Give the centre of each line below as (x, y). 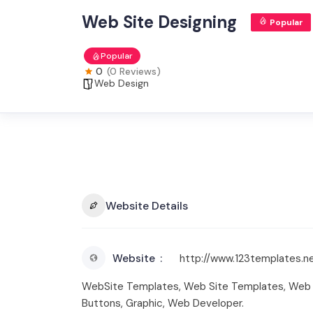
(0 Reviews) (134, 71)
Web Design (122, 83)
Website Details (147, 205)
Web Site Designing (159, 22)
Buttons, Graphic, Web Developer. (163, 303)
